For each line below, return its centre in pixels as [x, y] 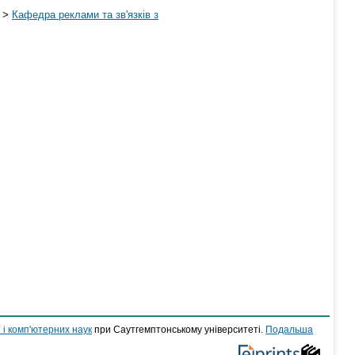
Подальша [289, 330]
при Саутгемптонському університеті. [179, 330]
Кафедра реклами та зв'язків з [85, 15]
